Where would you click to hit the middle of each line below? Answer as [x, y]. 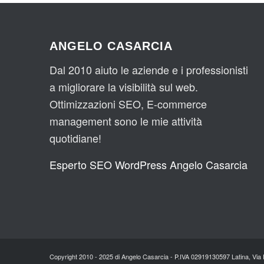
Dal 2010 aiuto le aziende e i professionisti [148, 70]
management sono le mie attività [126, 121]
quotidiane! [75, 138]
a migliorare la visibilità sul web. [123, 87]
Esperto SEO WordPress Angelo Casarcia [148, 164]
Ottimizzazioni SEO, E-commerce [128, 104]
